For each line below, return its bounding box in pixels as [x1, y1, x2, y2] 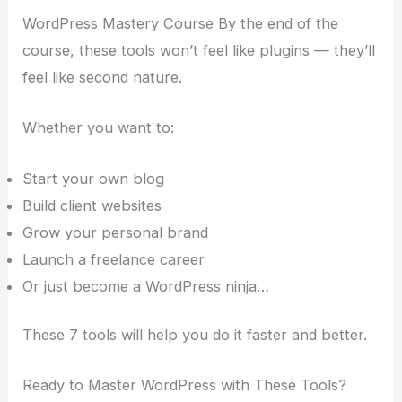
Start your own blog [22, 169, 165, 188]
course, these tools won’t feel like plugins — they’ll [22, 41, 376, 60]
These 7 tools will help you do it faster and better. [22, 326, 368, 345]
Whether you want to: [22, 118, 175, 137]
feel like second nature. [22, 68, 183, 87]
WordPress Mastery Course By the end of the [22, 14, 339, 33]
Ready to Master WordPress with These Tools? [22, 376, 347, 395]
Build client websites [22, 196, 162, 214]
